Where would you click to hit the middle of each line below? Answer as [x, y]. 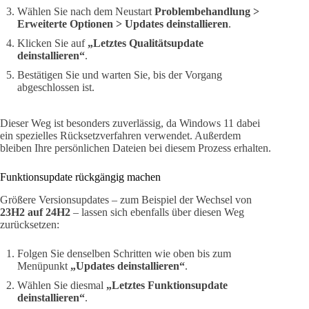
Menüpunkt [44, 266]
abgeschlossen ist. [56, 88]
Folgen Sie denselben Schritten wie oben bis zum [124, 254]
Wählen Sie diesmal [62, 286]
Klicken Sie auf [52, 43]
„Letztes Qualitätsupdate [146, 43]
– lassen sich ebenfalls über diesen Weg [157, 212]
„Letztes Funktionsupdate [167, 286]
